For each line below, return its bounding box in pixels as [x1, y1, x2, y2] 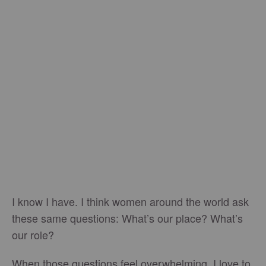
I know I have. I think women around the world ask [12, 194, 249, 210]
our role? [12, 227, 54, 243]
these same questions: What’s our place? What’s [12, 210, 243, 226]
